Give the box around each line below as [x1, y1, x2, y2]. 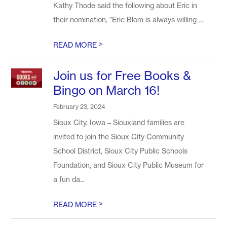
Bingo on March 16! [53, 83, 160, 98]
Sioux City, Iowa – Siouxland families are [53, 118, 185, 127]
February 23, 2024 [53, 103, 105, 110]
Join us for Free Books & [53, 68, 192, 83]
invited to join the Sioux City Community [53, 132, 184, 141]
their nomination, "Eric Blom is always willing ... [53, 15, 204, 24]
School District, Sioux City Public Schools [53, 146, 188, 155]
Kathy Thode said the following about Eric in [53, 1, 198, 10]
